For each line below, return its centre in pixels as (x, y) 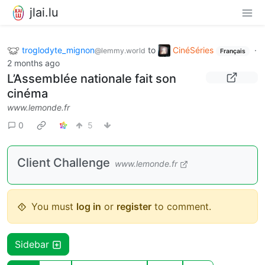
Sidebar (33, 245)
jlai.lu (44, 12)
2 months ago (33, 63)
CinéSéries (193, 50)
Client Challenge (64, 163)
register (134, 207)
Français (232, 51)
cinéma (28, 94)
